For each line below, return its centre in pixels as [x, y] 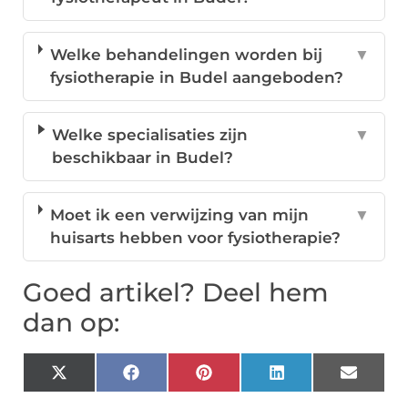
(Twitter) [100, 395]
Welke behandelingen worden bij [186, 55]
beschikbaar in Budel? [143, 158]
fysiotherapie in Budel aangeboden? [196, 78]
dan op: [71, 323]
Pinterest [248, 379]
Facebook [178, 379]
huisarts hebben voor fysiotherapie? [195, 238]
